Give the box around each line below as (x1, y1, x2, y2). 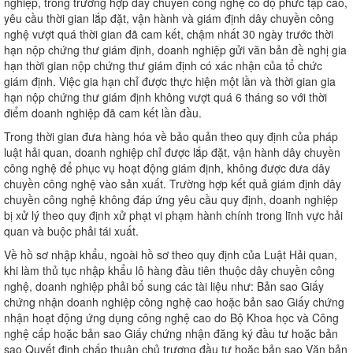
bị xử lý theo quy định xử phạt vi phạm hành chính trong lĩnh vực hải (4, 206, 343, 223)
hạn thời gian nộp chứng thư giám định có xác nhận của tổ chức (4, 57, 322, 73)
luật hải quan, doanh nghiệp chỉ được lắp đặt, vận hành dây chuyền (4, 143, 340, 160)
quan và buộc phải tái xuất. (4, 222, 139, 239)
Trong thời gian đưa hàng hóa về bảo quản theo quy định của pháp (4, 128, 338, 144)
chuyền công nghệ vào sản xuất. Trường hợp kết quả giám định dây (4, 175, 341, 191)
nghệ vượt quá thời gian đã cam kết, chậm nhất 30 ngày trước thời (4, 25, 333, 42)
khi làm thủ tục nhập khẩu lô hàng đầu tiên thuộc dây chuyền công (4, 262, 335, 278)
